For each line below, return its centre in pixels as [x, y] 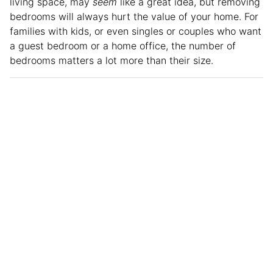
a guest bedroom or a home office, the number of [123, 45]
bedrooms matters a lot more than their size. [112, 60]
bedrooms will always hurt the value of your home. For [134, 16]
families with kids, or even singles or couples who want [136, 31]
